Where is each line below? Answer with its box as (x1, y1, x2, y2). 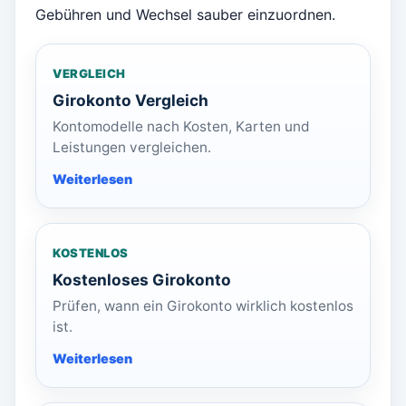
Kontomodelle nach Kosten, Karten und (53, 118, 310, 136)
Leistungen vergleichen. (53, 139, 211, 157)
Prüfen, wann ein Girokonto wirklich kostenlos (53, 297, 353, 315)
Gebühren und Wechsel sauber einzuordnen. (35, 5, 335, 24)
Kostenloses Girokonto (53, 270, 231, 290)
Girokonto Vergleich (53, 91, 208, 111)
